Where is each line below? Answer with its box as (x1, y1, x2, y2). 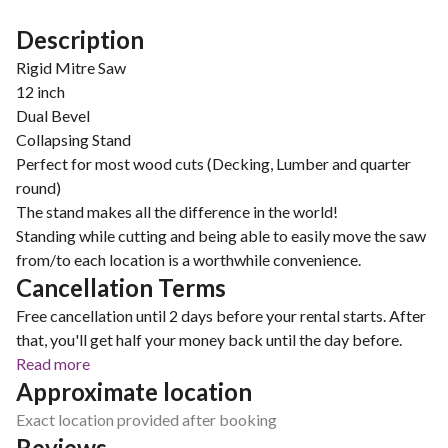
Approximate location (16, 377, 252, 406)
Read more (16, 354, 90, 373)
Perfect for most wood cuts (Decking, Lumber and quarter (16, 154, 411, 173)
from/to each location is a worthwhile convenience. (16, 250, 361, 269)
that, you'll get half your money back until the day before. (16, 330, 402, 349)
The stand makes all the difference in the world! (16, 202, 338, 221)
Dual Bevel (16, 106, 90, 125)
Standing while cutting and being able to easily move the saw (16, 226, 426, 245)
